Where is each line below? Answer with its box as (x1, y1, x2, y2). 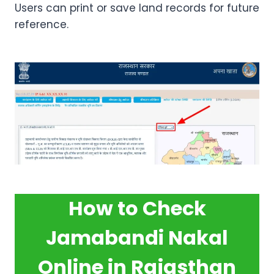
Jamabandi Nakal (46, 223, 228, 251)
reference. (15, 17, 68, 32)
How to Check (68, 194, 206, 222)
